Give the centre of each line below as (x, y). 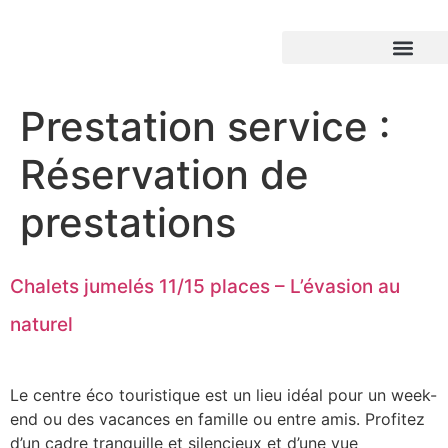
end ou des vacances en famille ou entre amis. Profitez (217, 419)
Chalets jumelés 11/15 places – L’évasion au (205, 286)
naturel (41, 324)
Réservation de (164, 174)
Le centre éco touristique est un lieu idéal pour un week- (223, 395)
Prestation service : (205, 126)
